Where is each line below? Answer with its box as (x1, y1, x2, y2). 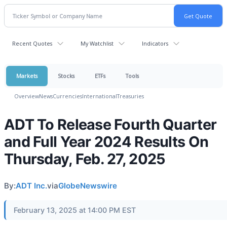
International (82, 92, 117, 100)
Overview (14, 92, 39, 100)
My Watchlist (81, 40, 113, 47)
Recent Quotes (12, 40, 52, 47)
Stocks (58, 72, 74, 80)
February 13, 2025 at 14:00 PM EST (14, 206, 136, 214)
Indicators (142, 40, 168, 47)
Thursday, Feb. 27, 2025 (4, 150, 166, 168)
